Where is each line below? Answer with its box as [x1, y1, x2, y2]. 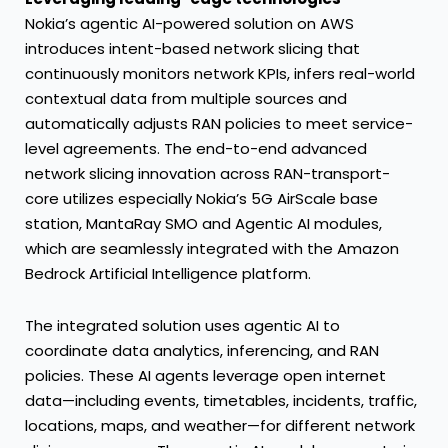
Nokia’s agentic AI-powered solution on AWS [25, 13, 354, 35]
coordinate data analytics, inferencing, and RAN [25, 339, 379, 361]
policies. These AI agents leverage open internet [25, 364, 386, 386]
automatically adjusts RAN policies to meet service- [25, 113, 413, 135]
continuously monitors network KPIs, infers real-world [25, 63, 415, 85]
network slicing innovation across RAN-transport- [25, 163, 390, 185]
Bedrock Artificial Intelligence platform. [25, 263, 311, 285]
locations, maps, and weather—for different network [25, 414, 415, 436]
